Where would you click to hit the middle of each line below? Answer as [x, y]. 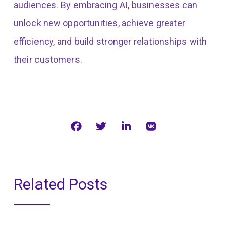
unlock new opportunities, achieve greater [99, 23]
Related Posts [61, 184]
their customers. [48, 60]
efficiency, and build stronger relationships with [110, 42]
